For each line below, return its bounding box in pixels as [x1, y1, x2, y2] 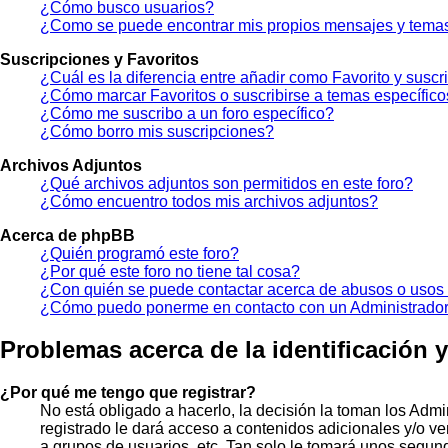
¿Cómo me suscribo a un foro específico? [40, 104, 334, 122]
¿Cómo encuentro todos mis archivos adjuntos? [40, 192, 378, 210]
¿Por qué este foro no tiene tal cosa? [40, 262, 300, 280]
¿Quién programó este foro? [40, 244, 239, 262]
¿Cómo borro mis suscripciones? [40, 122, 274, 140]
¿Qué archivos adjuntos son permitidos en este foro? [40, 174, 413, 192]
